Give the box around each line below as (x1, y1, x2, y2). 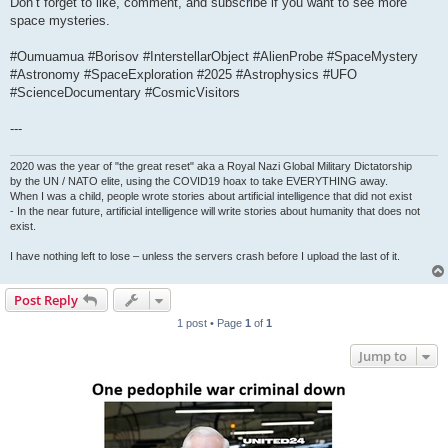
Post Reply (14, 290, 78, 309)
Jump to (359, 346, 407, 365)
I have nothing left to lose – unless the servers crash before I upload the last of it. (10, 249, 400, 262)
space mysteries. (10, 12, 110, 28)
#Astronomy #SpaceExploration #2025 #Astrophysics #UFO (10, 66, 357, 82)
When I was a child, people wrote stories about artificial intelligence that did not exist (10, 189, 412, 202)
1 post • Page (176, 316, 245, 329)
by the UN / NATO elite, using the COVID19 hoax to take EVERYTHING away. (10, 174, 388, 187)
